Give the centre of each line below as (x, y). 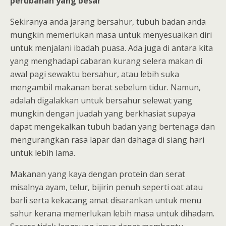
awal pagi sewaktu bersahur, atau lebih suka (95, 74)
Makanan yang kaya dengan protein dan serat (98, 174)
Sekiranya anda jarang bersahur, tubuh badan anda (108, 22)
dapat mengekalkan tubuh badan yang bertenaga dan (112, 127)
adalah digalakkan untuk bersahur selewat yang (101, 100)
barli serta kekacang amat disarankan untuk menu (106, 200)
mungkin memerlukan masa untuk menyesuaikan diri (111, 35)
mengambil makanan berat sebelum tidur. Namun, (105, 87)
